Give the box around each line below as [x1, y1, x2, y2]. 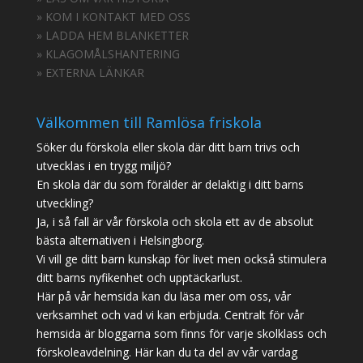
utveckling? [36, 195, 93, 211]
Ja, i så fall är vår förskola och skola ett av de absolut [36, 214, 314, 230]
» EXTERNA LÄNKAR [36, 65, 144, 81]
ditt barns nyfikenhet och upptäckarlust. [36, 270, 242, 286]
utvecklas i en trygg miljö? [36, 158, 171, 174]
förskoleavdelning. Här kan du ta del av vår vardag [36, 344, 297, 361]
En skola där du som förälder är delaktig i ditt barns [36, 177, 304, 193]
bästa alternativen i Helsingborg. [36, 233, 204, 249]
